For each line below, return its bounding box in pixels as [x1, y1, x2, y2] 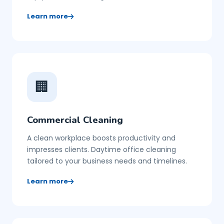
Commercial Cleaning [27, 113, 123, 126]
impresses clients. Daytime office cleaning [27, 144, 176, 154]
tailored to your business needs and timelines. [27, 156, 187, 166]
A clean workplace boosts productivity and [27, 133, 175, 143]
